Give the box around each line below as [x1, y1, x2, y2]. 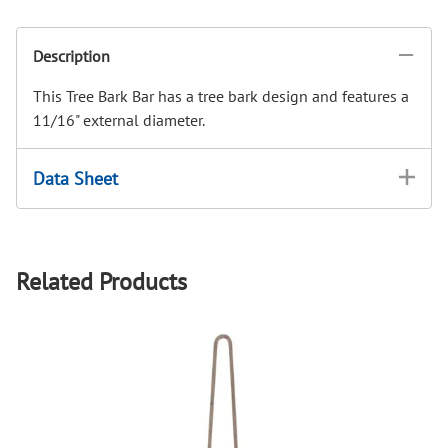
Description [33, 46, 110, 67]
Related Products [16, 265, 187, 297]
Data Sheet [33, 167, 118, 191]
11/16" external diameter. [33, 110, 205, 131]
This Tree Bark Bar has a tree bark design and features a [33, 86, 409, 107]
